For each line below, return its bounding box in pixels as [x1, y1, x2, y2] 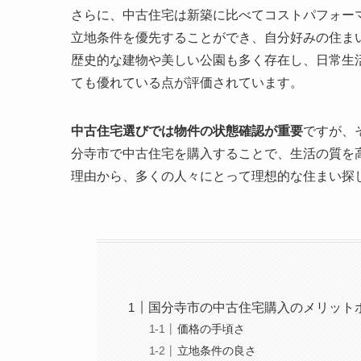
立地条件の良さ [177, 344, 257, 357]
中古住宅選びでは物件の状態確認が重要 [71, 124, 303, 138]
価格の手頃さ [177, 322, 246, 336]
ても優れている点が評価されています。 [71, 76, 303, 89]
